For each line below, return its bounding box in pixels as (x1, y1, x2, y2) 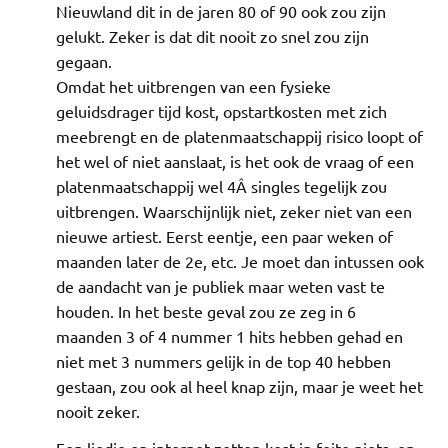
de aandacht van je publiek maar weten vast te (56, 275, 385, 296)
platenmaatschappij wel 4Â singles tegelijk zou (56, 175, 387, 196)
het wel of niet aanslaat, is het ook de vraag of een (56, 150, 414, 171)
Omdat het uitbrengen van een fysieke (56, 75, 331, 96)
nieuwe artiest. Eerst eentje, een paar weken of (56, 225, 393, 246)
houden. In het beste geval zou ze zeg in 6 (56, 300, 356, 321)
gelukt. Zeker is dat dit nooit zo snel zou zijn (56, 25, 369, 46)
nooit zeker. (56, 400, 140, 421)
